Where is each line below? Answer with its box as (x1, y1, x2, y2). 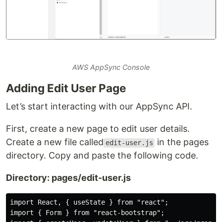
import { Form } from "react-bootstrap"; (10, 209, 165, 217)
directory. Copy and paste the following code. (6, 150, 198, 161)
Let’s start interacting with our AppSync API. (6, 101, 192, 112)
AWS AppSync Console (72, 63, 150, 72)
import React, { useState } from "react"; (10, 198, 168, 207)
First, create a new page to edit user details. (6, 123, 190, 134)
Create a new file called (6, 137, 104, 148)
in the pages (155, 137, 209, 148)
